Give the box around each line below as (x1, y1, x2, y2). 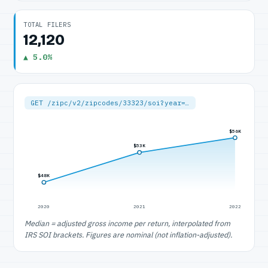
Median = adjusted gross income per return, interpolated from (25, 218, 230, 228)
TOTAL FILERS (23, 20, 71, 29)
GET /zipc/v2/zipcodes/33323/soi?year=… (31, 99, 190, 107)
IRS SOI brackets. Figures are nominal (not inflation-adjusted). (25, 229, 232, 239)
